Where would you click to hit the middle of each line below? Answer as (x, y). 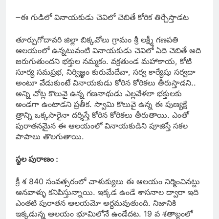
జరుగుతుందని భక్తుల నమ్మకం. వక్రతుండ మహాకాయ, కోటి (104, 61)
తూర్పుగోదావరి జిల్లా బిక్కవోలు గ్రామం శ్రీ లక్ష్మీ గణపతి (97, 40)
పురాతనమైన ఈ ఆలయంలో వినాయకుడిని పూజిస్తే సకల (102, 126)
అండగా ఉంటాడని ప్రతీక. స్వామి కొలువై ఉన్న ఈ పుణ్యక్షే (101, 104)
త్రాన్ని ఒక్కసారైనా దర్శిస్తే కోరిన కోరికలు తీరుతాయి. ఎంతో (102, 115)
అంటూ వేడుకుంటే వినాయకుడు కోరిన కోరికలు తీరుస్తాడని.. (106, 83)
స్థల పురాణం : (37, 159)
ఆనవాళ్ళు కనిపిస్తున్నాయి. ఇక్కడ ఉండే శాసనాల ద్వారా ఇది (107, 192)
